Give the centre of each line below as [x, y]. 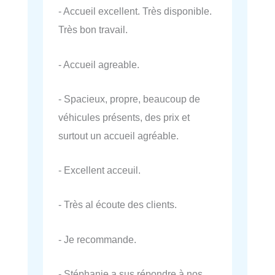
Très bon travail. [93, 30]
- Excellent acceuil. [99, 170]
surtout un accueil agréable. [118, 135]
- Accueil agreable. [99, 64]
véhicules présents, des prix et [124, 117]
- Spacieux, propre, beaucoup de [129, 99]
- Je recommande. [97, 239]
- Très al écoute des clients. [118, 205]
